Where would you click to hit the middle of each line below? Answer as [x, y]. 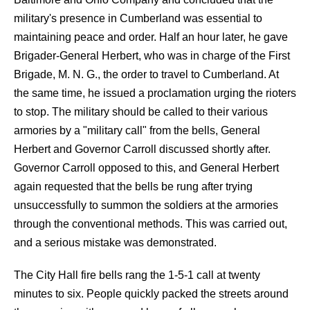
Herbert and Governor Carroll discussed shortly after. [142, 149]
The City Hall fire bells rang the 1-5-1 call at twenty [137, 275]
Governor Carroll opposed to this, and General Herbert [146, 168]
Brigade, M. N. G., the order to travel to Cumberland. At [146, 74]
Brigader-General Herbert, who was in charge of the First [152, 56]
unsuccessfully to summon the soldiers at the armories [146, 205]
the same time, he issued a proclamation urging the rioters [155, 93]
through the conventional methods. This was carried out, [151, 224]
